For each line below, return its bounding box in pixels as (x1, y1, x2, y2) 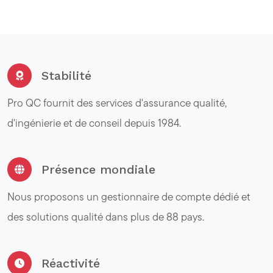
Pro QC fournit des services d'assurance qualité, (7, 94, 227, 110)
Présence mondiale (41, 161, 155, 177)
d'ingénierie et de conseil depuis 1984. (7, 115, 181, 130)
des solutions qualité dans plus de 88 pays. (7, 208, 204, 224)
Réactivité (41, 255, 100, 271)
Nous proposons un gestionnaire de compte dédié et (7, 188, 250, 204)
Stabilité (41, 68, 91, 83)
